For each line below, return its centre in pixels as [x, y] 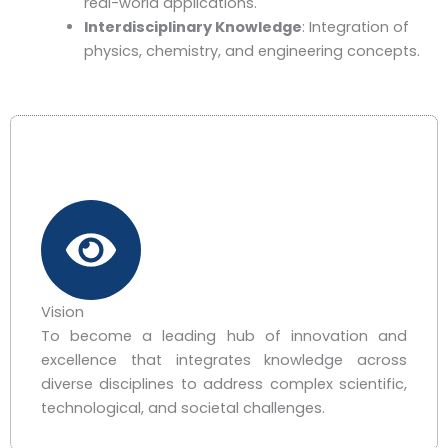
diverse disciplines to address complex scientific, [224, 383]
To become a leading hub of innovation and [224, 335]
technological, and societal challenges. [183, 407]
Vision [62, 311]
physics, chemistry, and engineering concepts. [251, 50]
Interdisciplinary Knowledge [192, 26]
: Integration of [355, 26]
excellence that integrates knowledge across [224, 359]
